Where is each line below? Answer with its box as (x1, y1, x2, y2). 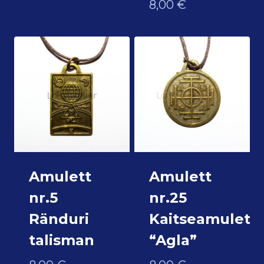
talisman (28, 231, 94, 249)
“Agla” (148, 231, 197, 249)
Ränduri (28, 210, 89, 227)
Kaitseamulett (148, 210, 257, 227)
